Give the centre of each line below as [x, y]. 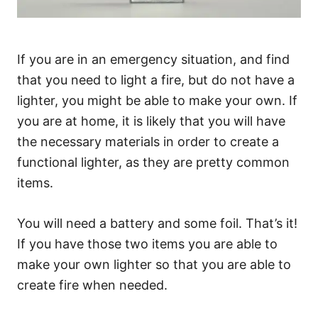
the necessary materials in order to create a [148, 141]
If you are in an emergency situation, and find [153, 59]
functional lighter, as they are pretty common [153, 162]
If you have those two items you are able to [147, 243]
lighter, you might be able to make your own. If [157, 100]
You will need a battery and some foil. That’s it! [157, 223]
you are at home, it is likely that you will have [151, 121]
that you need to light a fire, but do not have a [156, 79]
